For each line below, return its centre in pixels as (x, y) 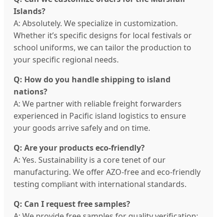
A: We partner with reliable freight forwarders (98, 104)
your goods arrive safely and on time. (82, 128)
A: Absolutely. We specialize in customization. (96, 23)
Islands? (30, 11)
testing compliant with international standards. (100, 184)
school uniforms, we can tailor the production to (102, 48)
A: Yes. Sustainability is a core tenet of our (90, 160)
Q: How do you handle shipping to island (92, 80)
